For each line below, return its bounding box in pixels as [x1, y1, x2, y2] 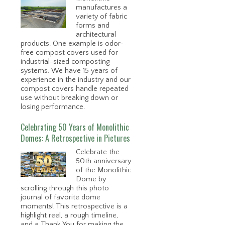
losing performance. [21, 102, 85, 111]
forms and [76, 21, 109, 30]
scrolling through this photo [21, 184, 109, 192]
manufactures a [76, 3, 127, 12]
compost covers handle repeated [21, 84, 129, 93]
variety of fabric [76, 12, 127, 21]
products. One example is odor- [21, 39, 124, 48]
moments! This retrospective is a [21, 202, 128, 210]
